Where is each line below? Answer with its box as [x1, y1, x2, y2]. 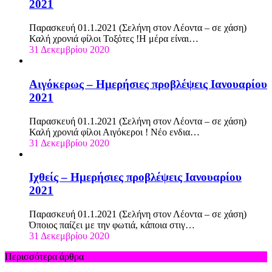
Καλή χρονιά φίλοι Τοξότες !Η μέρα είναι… [29, 33, 199, 44]
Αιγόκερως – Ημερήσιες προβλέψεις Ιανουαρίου [29, 77, 267, 90]
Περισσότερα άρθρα [5, 251, 84, 262]
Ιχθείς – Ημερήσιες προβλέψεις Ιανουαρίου [29, 171, 242, 184]
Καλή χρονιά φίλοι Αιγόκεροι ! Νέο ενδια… [29, 126, 200, 137]
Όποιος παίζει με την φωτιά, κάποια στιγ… [29, 219, 195, 230]
